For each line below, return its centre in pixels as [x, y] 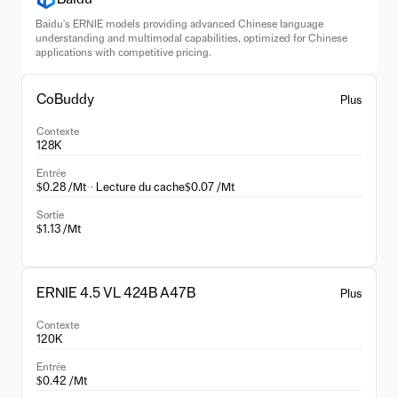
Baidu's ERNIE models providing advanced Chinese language [179, 24]
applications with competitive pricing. [123, 52]
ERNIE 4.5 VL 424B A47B [116, 293]
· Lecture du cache [137, 188]
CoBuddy [65, 99]
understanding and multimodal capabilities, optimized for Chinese [191, 38]
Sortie [50, 215]
